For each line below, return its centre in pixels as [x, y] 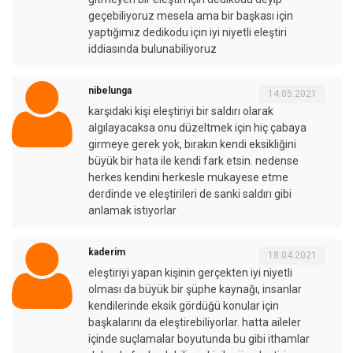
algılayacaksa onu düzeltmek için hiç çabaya [197, 127]
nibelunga [110, 90]
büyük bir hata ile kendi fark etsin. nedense [193, 160]
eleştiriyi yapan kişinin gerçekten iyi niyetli [190, 272]
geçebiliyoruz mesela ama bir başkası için [191, 15]
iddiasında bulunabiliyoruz [152, 48]
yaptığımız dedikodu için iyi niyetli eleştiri [188, 32]
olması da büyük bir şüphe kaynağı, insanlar [195, 289]
